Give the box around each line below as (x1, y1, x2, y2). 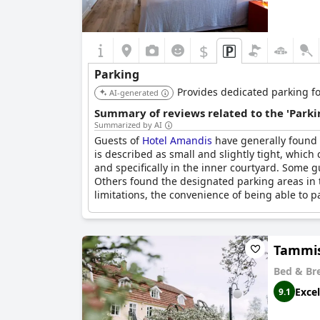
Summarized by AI (94, 119, 162, 130)
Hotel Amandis (142, 134, 212, 147)
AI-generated (109, 87, 159, 98)
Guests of (94, 134, 142, 147)
